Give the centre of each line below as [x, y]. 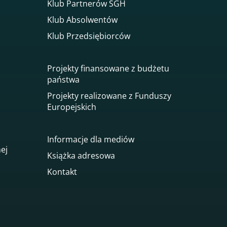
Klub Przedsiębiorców [89, 36]
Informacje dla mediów [91, 140]
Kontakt [62, 172]
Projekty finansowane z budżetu [108, 69]
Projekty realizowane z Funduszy [109, 96]
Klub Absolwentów [82, 20]
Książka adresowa [81, 156]
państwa [63, 80]
